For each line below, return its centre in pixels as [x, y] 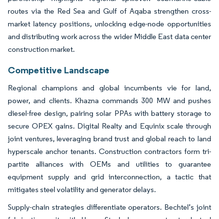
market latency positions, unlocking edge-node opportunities [109, 23]
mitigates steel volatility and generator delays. [82, 189]
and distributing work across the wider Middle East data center [109, 36]
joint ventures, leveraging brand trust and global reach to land [109, 138]
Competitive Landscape [59, 70]
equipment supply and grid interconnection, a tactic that [109, 176]
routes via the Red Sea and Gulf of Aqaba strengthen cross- [109, 11]
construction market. [41, 49]
